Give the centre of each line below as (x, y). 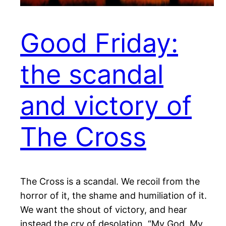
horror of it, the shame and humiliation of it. (114, 196)
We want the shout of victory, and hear (104, 210)
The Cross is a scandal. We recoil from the (110, 182)
